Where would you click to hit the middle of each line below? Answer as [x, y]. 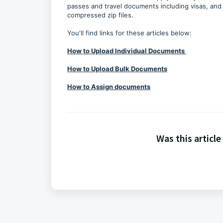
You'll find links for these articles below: [130, 33]
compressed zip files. [100, 15]
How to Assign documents [109, 87]
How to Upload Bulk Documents [117, 69]
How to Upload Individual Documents [127, 51]
